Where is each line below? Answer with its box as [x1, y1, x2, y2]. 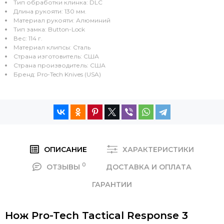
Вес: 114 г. [13, 34, 42, 42]
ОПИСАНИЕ [44, 144, 87, 154]
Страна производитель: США [13, 61, 105, 69]
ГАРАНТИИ [92, 179, 132, 189]
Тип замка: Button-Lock [13, 25, 85, 33]
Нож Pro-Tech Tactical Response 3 [5, 209, 188, 221]
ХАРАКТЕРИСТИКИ [122, 144, 194, 154]
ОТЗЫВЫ [46, 162, 82, 171]
